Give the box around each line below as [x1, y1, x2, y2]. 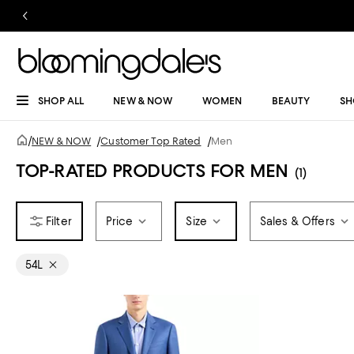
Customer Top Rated [100, 135, 201, 147]
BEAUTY [271, 95, 311, 107]
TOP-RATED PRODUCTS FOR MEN [16, 160, 288, 182]
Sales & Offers [259, 215, 335, 228]
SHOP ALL [38, 95, 84, 107]
